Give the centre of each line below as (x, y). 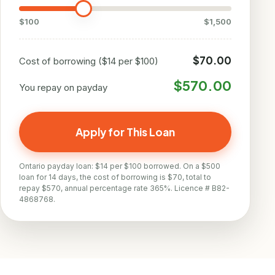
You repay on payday (63, 87)
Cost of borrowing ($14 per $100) (89, 61)
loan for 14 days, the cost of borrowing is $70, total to (115, 177)
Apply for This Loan (125, 132)
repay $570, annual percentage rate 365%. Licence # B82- (124, 188)
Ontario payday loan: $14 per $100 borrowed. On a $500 (120, 166)
